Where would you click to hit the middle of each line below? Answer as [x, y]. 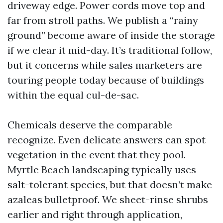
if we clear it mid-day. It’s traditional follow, [110, 50]
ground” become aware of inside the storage [111, 35]
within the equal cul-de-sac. [73, 95]
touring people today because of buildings [106, 80]
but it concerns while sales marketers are [105, 65]
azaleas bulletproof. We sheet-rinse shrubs [108, 199]
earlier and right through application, [95, 214]
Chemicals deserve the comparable [90, 125]
